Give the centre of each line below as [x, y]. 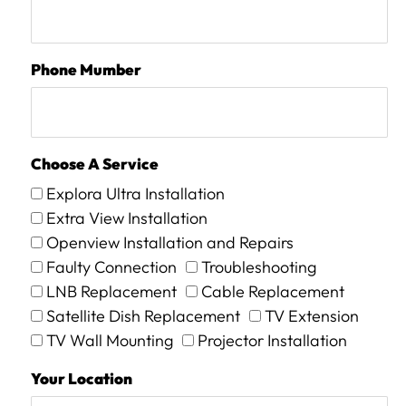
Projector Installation [272, 341]
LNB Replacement [111, 292]
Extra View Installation [126, 218]
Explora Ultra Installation [135, 194]
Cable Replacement [272, 292]
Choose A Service [94, 164]
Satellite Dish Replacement [143, 316]
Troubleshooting [258, 267]
